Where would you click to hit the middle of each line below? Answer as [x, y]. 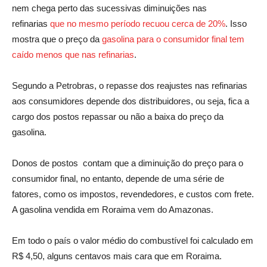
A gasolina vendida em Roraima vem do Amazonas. [113, 209]
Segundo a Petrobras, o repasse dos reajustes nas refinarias [130, 85]
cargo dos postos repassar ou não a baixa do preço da [118, 116]
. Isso [236, 23]
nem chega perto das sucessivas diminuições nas [109, 8]
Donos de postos [46, 163]
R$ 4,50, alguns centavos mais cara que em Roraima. [117, 256]
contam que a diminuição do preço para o [163, 163]
